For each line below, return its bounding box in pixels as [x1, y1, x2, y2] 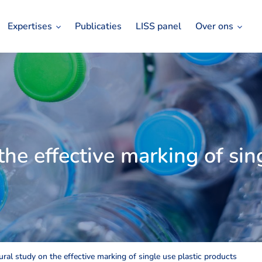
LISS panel [136, 20, 181, 33]
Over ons [195, 20, 233, 33]
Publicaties [75, 20, 122, 33]
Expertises [8, 20, 52, 33]
